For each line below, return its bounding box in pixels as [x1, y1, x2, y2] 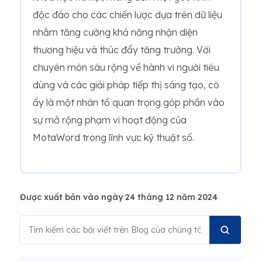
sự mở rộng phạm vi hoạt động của [33, 114, 187, 126]
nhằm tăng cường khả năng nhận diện [33, 26, 198, 38]
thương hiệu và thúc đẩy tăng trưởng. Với [33, 44, 211, 56]
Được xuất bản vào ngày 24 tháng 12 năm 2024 [20, 192, 218, 202]
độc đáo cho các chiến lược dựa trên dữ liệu [33, 9, 222, 20]
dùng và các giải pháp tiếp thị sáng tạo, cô [33, 79, 219, 91]
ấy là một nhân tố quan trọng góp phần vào [33, 96, 225, 108]
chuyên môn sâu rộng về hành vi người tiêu [33, 61, 219, 73]
